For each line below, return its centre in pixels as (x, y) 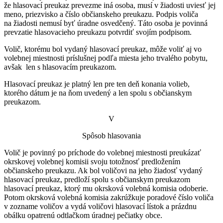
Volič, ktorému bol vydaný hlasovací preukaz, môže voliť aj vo (103, 49)
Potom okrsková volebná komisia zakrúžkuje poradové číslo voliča (109, 197)
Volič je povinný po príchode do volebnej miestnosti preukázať (103, 152)
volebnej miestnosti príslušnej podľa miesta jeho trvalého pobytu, (106, 58)
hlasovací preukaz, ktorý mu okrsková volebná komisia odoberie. (106, 188)
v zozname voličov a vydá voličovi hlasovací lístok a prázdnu (100, 206)
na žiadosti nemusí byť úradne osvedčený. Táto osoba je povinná (106, 23)
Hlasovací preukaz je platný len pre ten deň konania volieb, (97, 84)
